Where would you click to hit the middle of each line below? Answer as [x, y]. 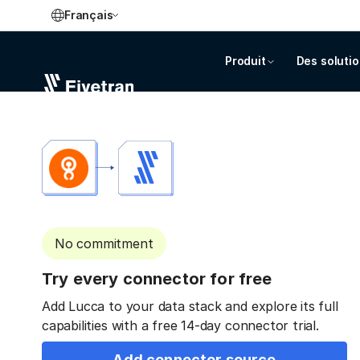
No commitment [104, 243]
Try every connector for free [157, 279]
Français [89, 15]
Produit [245, 61]
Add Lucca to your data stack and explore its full [190, 306]
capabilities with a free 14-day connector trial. [180, 325]
